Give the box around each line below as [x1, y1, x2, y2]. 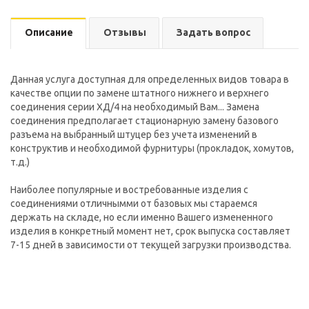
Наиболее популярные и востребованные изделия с [10, 184, 248, 195]
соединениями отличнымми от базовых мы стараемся [10, 198, 257, 209]
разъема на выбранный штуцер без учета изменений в [10, 129, 257, 140]
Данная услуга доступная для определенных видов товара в [10, 74, 289, 85]
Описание [25, 27, 73, 38]
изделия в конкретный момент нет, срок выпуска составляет [10, 226, 290, 237]
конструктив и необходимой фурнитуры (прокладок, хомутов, [10, 143, 294, 154]
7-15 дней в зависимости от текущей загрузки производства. [10, 239, 291, 250]
